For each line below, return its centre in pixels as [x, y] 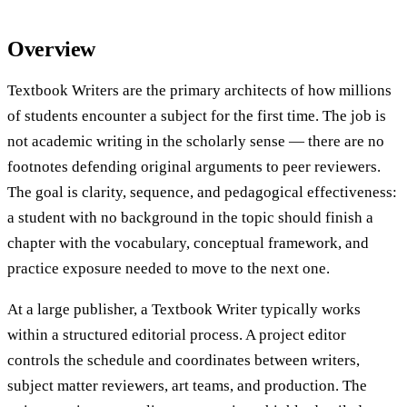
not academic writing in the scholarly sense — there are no [196, 142]
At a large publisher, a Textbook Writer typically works [184, 310]
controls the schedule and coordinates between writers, [184, 361]
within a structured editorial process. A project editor [177, 335]
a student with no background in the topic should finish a [190, 218]
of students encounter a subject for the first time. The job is [197, 116]
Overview [52, 50]
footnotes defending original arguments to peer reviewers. [194, 167]
